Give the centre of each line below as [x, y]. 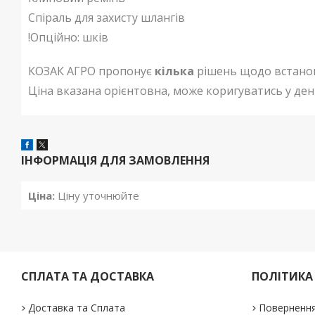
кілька [174, 71]
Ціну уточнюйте [97, 196]
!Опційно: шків [68, 38]
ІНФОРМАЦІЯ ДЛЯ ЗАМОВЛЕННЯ [115, 161]
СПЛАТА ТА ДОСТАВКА [88, 277]
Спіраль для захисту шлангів [107, 18]
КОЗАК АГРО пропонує [91, 71]
